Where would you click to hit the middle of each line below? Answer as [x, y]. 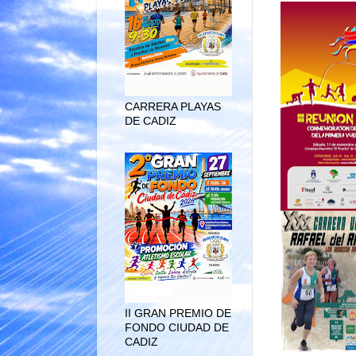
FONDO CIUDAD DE [177, 327]
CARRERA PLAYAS [173, 106]
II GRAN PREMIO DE [178, 313]
